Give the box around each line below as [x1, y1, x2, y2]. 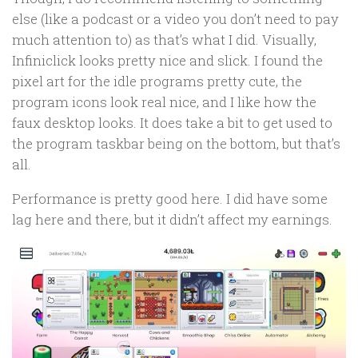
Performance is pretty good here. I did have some [12, 189, 328, 208]
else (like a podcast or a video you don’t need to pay [12, 10, 339, 29]
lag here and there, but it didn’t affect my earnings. [12, 209, 332, 229]
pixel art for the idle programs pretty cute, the [12, 72, 302, 91]
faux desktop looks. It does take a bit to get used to [12, 113, 332, 133]
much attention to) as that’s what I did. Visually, [12, 30, 316, 50]
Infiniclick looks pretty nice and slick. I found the [12, 51, 323, 70]
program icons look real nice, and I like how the [12, 93, 316, 112]
